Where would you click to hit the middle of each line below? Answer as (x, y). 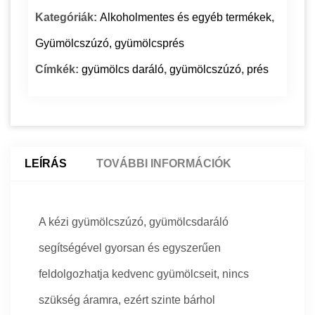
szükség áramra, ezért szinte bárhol (127, 300)
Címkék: (58, 70)
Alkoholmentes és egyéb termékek (186, 18)
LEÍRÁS (46, 164)
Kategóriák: (67, 18)
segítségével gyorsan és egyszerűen (130, 248)
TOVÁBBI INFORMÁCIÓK (164, 164)
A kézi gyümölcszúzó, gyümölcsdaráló (134, 222)
